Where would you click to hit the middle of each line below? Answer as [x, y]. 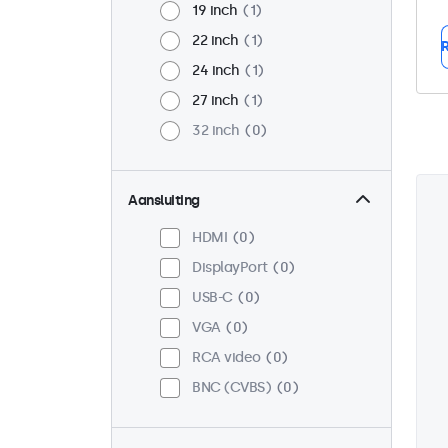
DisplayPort [230, 268]
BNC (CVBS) [231, 388]
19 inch [215, 11]
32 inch [216, 131]
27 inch [215, 101]
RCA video [226, 358]
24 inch [216, 71]
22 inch [215, 41]
